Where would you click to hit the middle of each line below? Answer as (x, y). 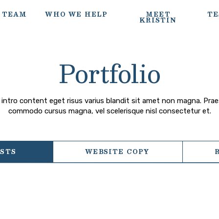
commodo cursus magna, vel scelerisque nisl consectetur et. (110, 111)
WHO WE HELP (77, 14)
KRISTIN (158, 20)
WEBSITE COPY (117, 152)
